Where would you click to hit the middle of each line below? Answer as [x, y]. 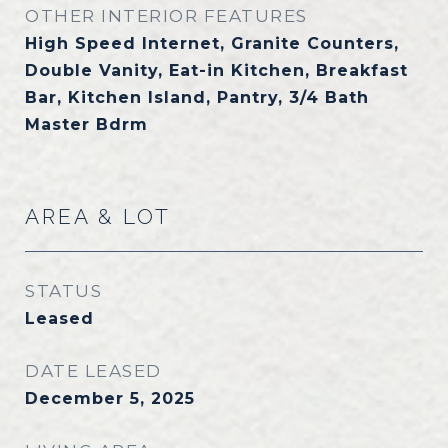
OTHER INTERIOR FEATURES [166, 16]
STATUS [63, 291]
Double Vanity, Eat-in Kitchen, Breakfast [216, 70]
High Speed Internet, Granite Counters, [212, 43]
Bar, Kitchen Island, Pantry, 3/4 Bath [197, 97]
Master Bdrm [86, 124]
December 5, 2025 [110, 398]
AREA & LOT [98, 216]
